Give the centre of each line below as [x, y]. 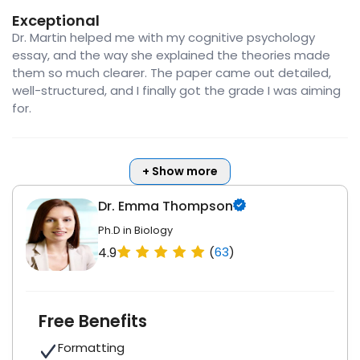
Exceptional [56, 21]
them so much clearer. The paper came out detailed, [172, 73]
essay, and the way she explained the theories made [171, 55]
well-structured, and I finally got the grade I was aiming [176, 91]
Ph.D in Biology [135, 231]
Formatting [91, 348]
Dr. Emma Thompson [166, 207]
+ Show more [180, 172]
